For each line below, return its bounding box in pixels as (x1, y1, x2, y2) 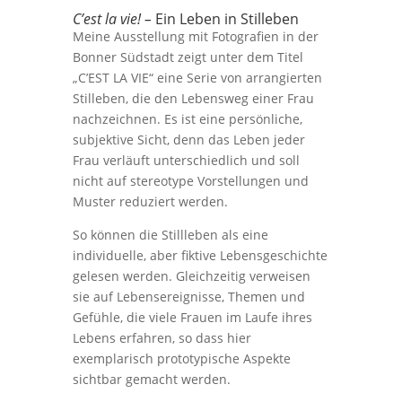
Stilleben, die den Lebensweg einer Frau (72, 90, 314, 107)
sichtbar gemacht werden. (72, 371, 231, 388)
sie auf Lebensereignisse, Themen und (72, 288, 305, 305)
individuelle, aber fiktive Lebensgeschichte (72, 247, 328, 264)
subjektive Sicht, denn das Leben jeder (72, 131, 305, 148)
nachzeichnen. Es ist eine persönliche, (72, 110, 302, 127)
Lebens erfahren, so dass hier (72, 329, 251, 346)
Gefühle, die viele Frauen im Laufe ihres (72, 309, 312, 326)
